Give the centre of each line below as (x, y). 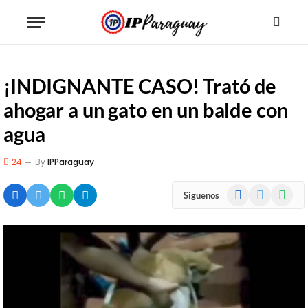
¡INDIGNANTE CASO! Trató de (140, 86)
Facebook (247, 191)
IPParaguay (71, 162)
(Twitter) (266, 205)
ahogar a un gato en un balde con (146, 110)
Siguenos (201, 195)
